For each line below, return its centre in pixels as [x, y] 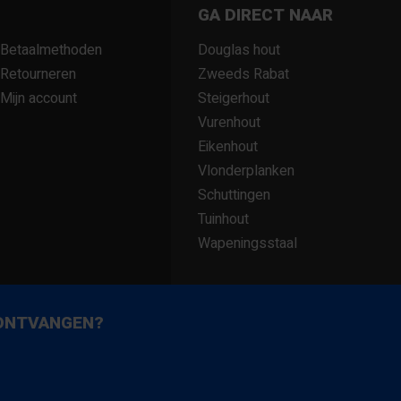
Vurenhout [229, 123]
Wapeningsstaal [247, 243]
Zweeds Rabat [243, 74]
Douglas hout [239, 50]
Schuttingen [234, 195]
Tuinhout [223, 219]
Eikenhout [227, 147]
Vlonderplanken [246, 171]
